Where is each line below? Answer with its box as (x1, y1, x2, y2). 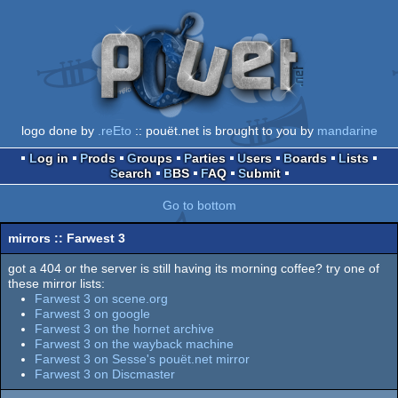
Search (117, 165, 152, 180)
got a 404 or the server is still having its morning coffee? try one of (8, 260, 379, 275)
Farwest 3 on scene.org (35, 291, 168, 306)
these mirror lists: (8, 275, 105, 291)
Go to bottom (162, 197, 236, 212)
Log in (37, 150, 68, 165)
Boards (292, 150, 327, 165)
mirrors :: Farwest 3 (8, 230, 125, 245)
